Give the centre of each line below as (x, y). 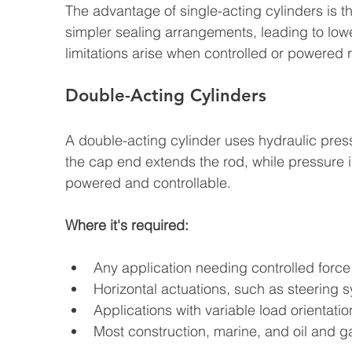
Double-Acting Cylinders (166, 95)
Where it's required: (127, 225)
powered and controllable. (148, 183)
